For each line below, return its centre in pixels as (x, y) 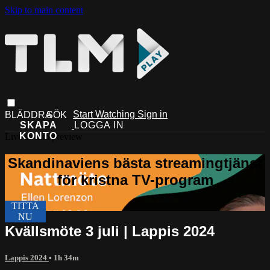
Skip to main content (44, 10)
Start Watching (105, 114)
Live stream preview (44, 136)
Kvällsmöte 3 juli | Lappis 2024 (110, 231)
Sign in (152, 114)
